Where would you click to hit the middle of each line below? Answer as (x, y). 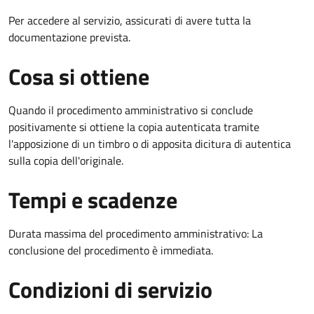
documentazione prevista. (69, 37)
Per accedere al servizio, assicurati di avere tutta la (130, 20)
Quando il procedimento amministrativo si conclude (131, 110)
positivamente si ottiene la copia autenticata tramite (134, 127)
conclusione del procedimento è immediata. (111, 250)
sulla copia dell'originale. (66, 160)
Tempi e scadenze (93, 199)
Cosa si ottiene (79, 76)
